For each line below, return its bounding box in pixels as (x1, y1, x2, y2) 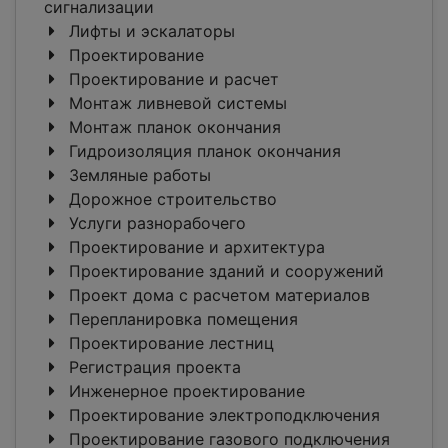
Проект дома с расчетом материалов (64, 285, 370, 306)
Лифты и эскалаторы (64, 21, 235, 42)
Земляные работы (64, 165, 211, 186)
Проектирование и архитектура (64, 237, 325, 258)
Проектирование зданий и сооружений (64, 261, 384, 282)
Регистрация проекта (64, 357, 241, 378)
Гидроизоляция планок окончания (64, 141, 341, 162)
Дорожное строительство (64, 189, 277, 210)
